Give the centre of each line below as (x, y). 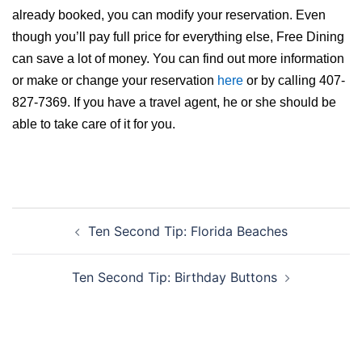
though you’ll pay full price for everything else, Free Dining (178, 37)
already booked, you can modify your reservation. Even (169, 15)
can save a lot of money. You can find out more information (178, 59)
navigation (61, 241)
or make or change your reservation (115, 81)
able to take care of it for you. (94, 124)
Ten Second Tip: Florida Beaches (187, 232)
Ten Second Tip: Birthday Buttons (175, 278)
